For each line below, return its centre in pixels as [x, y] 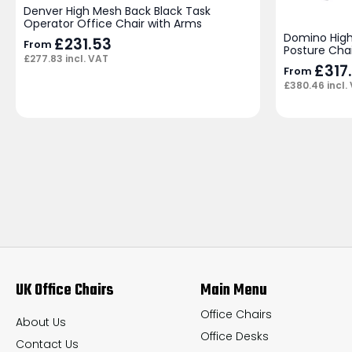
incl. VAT [86, 59]
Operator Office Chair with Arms [113, 23]
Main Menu [234, 290]
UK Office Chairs [65, 290]
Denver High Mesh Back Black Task [117, 11]
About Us [41, 322]
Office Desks [235, 336]
